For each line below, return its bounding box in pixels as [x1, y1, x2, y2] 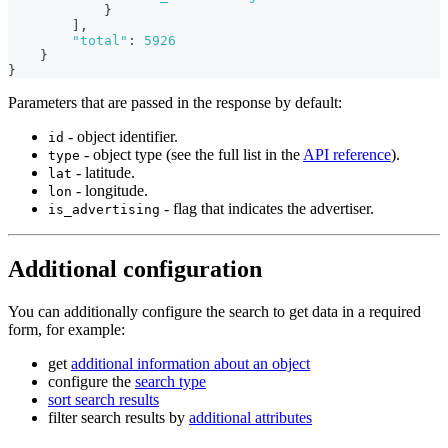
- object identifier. [64, 127, 178, 145]
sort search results [48, 390, 159, 408]
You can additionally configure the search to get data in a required [8, 302, 421, 320]
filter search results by [48, 408, 189, 426]
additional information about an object [71, 354, 310, 372]
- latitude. [72, 163, 135, 181]
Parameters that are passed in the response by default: [8, 93, 342, 111]
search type [135, 372, 206, 390]
